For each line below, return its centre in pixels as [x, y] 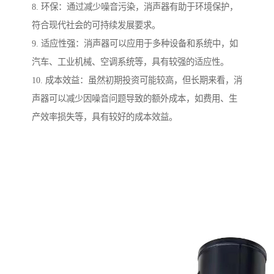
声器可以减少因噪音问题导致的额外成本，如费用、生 [135, 99]
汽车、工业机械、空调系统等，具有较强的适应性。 [130, 62]
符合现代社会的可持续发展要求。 [96, 25]
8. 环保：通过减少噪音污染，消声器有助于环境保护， [135, 7]
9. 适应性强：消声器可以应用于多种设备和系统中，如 [135, 44]
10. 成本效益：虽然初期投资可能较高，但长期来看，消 [137, 80]
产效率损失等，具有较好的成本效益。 [105, 117]
